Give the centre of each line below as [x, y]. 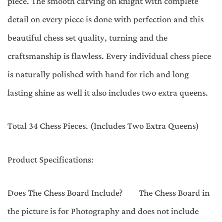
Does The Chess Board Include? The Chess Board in [109, 193]
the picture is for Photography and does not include [103, 211]
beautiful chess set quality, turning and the [87, 38]
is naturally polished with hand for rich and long [98, 75]
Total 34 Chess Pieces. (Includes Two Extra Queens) [103, 127]
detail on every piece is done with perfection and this [106, 20]
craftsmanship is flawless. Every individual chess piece [109, 57]
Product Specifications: [51, 160]
